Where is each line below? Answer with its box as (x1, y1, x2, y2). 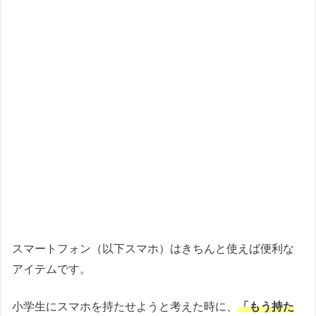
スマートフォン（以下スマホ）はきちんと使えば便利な (12, 243, 294, 255)
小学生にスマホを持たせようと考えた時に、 (12, 300, 238, 313)
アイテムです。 (12, 263, 91, 276)
